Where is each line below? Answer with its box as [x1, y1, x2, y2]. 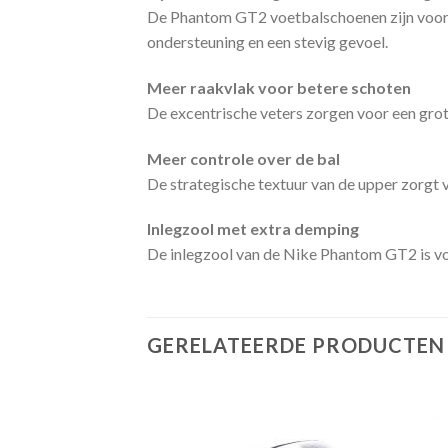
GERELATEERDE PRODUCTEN [147, 333, 445, 358]
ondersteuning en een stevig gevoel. [147, 31, 388, 51]
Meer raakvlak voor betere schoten [147, 77, 411, 97]
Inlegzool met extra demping [147, 219, 359, 239]
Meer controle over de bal [147, 148, 340, 168]
